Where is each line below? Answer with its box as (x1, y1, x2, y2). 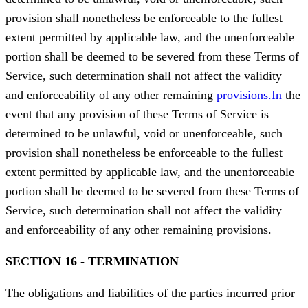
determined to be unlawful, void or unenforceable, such (5, 126, 283, 141)
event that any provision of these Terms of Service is (5, 107, 269, 122)
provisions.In (217, 88, 282, 102)
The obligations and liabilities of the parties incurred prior (5, 286, 295, 300)
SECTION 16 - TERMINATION (5, 254, 179, 269)
